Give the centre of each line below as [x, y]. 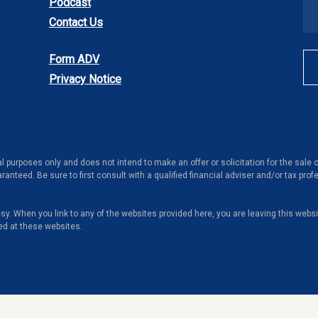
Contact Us [76, 23]
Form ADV [74, 60]
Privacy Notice [85, 79]
